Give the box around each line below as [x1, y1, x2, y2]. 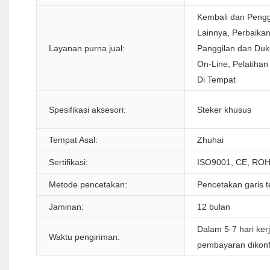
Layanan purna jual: [49, 43, 125, 54]
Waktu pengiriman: [49, 232, 120, 242]
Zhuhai [197, 135, 224, 145]
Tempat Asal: [49, 135, 98, 145]
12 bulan [197, 202, 230, 212]
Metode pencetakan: [49, 180, 127, 190]
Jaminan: [49, 202, 84, 212]
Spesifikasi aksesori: [49, 105, 126, 115]
